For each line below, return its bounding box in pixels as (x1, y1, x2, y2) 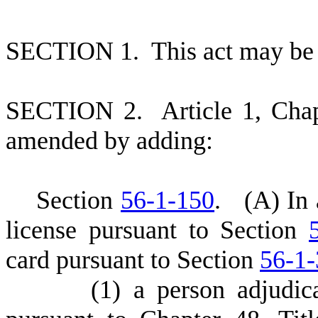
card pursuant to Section (6, 246, 260, 274)
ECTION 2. (20, 97, 161, 125)
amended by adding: (6, 126, 213, 155)
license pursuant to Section (6, 216, 309, 244)
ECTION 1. (20, 37, 151, 65)
